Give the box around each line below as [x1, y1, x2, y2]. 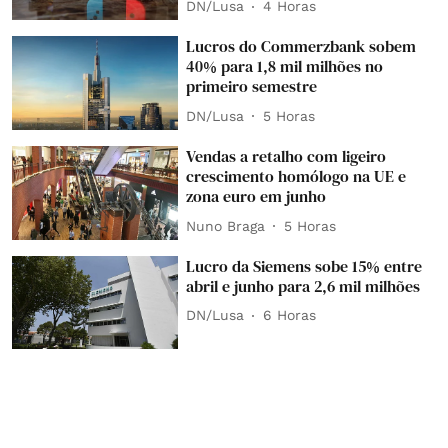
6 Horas [263, 307, 317, 324]
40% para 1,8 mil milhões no [186, 55, 384, 78]
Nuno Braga [186, 217, 266, 234]
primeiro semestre [186, 75, 318, 98]
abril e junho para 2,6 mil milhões [186, 274, 421, 297]
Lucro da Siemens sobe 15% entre [186, 254, 423, 277]
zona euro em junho [186, 185, 327, 208]
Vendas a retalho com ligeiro [186, 145, 387, 168]
